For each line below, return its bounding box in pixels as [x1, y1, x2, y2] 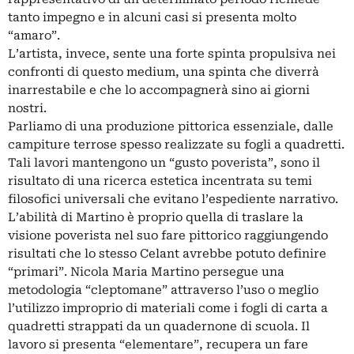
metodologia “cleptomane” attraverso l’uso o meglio [8, 283, 318, 298]
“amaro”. [8, 28, 60, 43]
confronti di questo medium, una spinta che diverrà [8, 65, 319, 80]
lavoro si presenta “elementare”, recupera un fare [8, 337, 308, 352]
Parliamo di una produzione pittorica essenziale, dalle [8, 119, 333, 134]
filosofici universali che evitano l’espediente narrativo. [8, 192, 338, 207]
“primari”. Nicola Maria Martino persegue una [8, 265, 284, 280]
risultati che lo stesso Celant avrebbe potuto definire [8, 247, 326, 262]
